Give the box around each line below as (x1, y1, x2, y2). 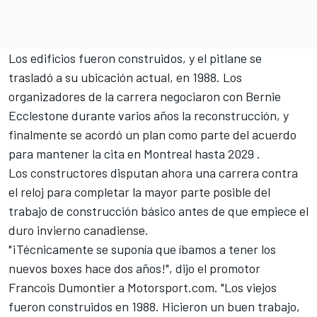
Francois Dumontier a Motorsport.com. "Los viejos (8, 279, 277, 296)
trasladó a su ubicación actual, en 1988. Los (8, 69, 242, 86)
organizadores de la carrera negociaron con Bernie (8, 88, 281, 105)
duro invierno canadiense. (8, 222, 149, 238)
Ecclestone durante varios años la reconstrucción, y (8, 108, 289, 124)
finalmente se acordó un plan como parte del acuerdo (8, 127, 296, 143)
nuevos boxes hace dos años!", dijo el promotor (8, 260, 260, 277)
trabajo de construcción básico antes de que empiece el (8, 203, 309, 219)
